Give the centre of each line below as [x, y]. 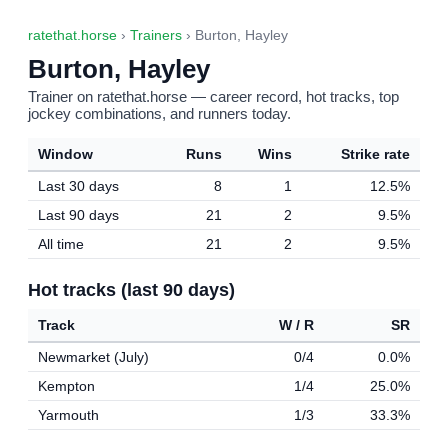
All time [61, 244]
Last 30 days [78, 186]
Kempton [66, 386]
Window [65, 154]
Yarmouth [68, 415]
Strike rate [375, 154]
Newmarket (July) [93, 357]
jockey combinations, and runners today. [159, 113]
